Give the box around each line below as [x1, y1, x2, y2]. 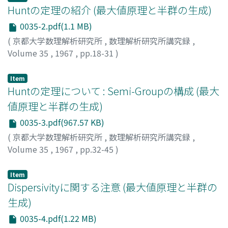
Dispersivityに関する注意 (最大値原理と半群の [8, 179, 217, 194]
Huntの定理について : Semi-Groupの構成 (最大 [8, 83, 219, 98]
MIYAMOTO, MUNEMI [49, 59, 129, 71]
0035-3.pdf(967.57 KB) [18, 116, 104, 128]
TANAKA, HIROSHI [41, 155, 109, 167]
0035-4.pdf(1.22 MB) [18, 212, 97, 224]
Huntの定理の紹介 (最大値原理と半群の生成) [8, 3, 212, 18]
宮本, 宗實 [8, 59, 45, 71]
